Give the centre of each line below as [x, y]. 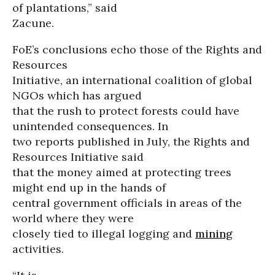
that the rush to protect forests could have [126, 111]
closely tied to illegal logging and [104, 234]
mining [214, 234]
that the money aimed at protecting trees [122, 172]
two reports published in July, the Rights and [131, 141]
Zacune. [33, 23]
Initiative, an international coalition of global [132, 80]
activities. [38, 249]
